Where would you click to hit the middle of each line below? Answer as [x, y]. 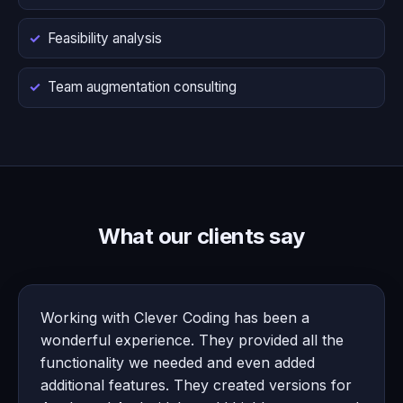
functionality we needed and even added [178, 363]
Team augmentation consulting [142, 87]
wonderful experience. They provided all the [192, 340]
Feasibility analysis [105, 38]
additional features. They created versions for [196, 385]
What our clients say [201, 237]
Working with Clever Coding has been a [175, 318]
